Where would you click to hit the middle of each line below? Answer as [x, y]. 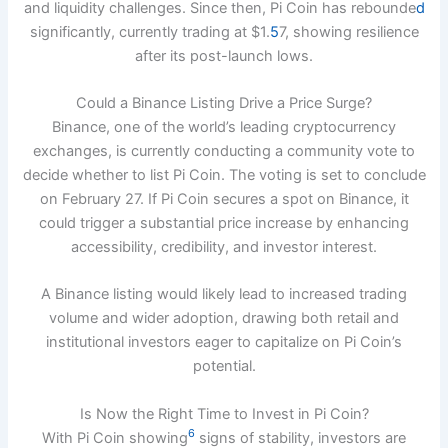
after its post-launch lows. [224, 55]
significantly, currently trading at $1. [149, 31]
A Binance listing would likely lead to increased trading [224, 294]
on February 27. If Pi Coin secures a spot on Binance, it [224, 198]
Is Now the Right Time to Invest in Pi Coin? [224, 413]
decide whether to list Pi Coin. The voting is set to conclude [224, 174]
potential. [224, 366]
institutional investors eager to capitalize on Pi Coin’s [224, 342]
